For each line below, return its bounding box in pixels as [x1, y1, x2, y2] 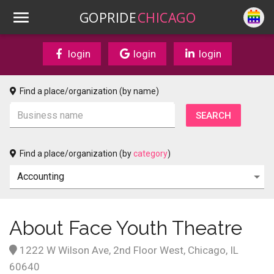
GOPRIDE [80, 8, 136, 26]
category [133, 149, 168, 158]
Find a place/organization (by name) [20, 86, 159, 96]
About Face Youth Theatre [9, 217, 242, 239]
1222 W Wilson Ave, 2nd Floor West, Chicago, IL [17, 244, 239, 256]
